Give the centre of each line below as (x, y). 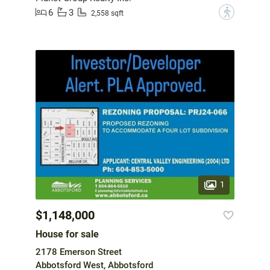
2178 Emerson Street (79, 252)
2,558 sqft (107, 13)
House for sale (67, 234)
